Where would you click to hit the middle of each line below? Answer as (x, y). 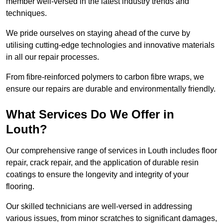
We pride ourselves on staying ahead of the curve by (98, 33)
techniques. (27, 13)
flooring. (20, 187)
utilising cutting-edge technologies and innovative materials (110, 45)
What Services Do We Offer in (90, 114)
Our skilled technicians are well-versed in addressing (99, 207)
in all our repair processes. (54, 57)
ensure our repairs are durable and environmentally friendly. (111, 89)
